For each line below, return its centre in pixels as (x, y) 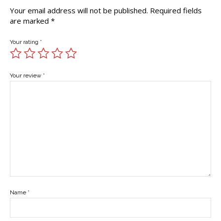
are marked (30, 20)
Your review (26, 75)
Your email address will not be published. (79, 10)
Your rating (25, 42)
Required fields (176, 10)
